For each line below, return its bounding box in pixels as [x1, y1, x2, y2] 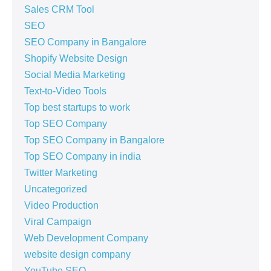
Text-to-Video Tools [24, 86, 106, 97]
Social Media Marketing [24, 70, 125, 80]
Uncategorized [24, 184, 87, 195]
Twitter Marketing [24, 168, 97, 178]
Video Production [24, 200, 99, 211]
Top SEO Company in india [24, 151, 141, 162]
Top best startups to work [24, 102, 130, 113]
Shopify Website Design [24, 53, 128, 64]
